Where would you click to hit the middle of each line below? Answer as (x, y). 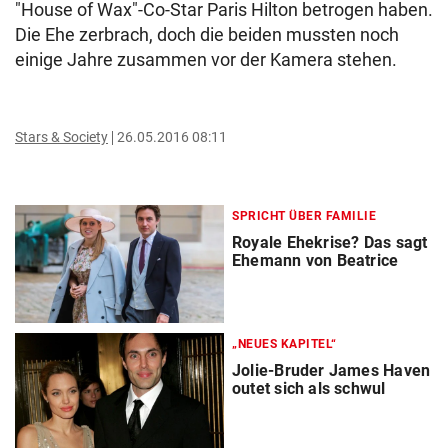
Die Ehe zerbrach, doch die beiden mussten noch (207, 34)
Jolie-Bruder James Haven (331, 371)
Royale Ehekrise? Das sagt (330, 242)
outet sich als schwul (309, 389)
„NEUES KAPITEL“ (284, 344)
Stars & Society (61, 137)
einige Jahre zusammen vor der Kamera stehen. (206, 59)
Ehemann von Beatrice (315, 260)
